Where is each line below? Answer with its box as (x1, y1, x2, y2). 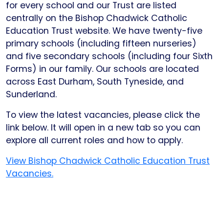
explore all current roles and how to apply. (6, 134, 183, 146)
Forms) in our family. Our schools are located (6, 63, 199, 75)
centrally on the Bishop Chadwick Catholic (6, 12, 187, 24)
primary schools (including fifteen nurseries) (6, 38, 197, 49)
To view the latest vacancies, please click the (6, 109, 200, 121)
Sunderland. (6, 88, 57, 100)
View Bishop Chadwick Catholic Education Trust (6, 155, 210, 167)
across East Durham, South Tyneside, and (6, 76, 184, 88)
